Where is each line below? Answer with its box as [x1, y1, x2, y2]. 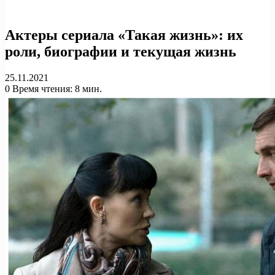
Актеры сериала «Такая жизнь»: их [5, 27, 243, 43]
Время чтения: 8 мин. [10, 83, 102, 94]
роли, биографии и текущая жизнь [5, 44, 236, 60]
